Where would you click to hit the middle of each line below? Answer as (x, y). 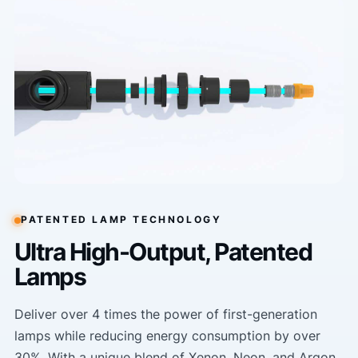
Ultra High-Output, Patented (163, 251)
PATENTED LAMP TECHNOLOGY (121, 220)
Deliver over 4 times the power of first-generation (165, 314)
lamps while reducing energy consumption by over (167, 335)
